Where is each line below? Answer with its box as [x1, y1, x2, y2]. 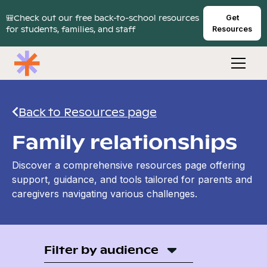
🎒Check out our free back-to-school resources [6, 12, 199, 23]
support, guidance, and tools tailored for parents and [12, 173, 252, 185]
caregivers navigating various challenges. [12, 188, 197, 200]
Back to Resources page [18, 104, 157, 120]
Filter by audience [44, 241, 159, 257]
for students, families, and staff [6, 23, 135, 35]
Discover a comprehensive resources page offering [12, 159, 245, 171]
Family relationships [12, 127, 237, 155]
